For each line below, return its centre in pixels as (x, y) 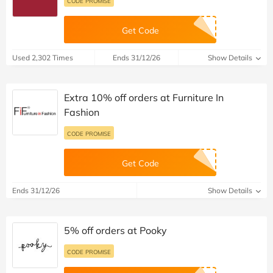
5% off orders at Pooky (115, 231)
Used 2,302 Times (43, 58)
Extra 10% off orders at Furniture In (144, 98)
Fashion (82, 112)
